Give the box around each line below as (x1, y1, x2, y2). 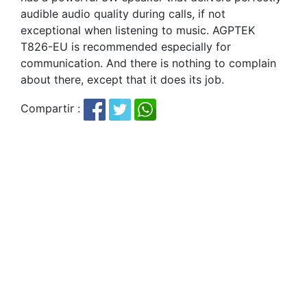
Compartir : (21, 101, 84, 116)
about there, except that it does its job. (21, 73, 224, 87)
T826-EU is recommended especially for (21, 40, 231, 54)
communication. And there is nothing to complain (21, 56, 276, 71)
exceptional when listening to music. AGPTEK (21, 23, 255, 38)
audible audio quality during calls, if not (21, 7, 225, 21)
